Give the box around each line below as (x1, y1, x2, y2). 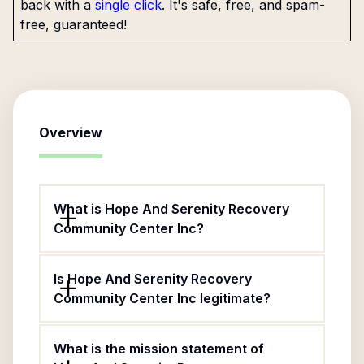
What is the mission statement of (54, 340, 264, 357)
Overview (39, 124, 102, 141)
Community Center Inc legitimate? (54, 290, 271, 306)
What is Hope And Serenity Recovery (54, 201, 289, 217)
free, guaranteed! (20, 16, 127, 32)
